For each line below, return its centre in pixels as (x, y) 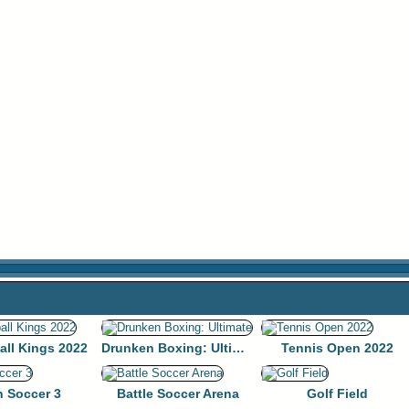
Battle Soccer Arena (178, 393)
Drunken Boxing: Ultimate (238, 348)
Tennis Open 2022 (337, 348)
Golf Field (337, 393)
